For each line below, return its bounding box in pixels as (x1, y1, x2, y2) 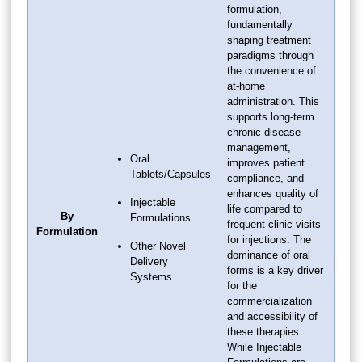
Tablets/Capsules (130, 167, 211, 180)
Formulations (130, 211, 191, 224)
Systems (130, 270, 172, 283)
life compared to (227, 202, 302, 215)
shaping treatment (227, 33, 311, 46)
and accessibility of (227, 309, 318, 322)
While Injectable (227, 340, 301, 353)
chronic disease (227, 125, 301, 138)
